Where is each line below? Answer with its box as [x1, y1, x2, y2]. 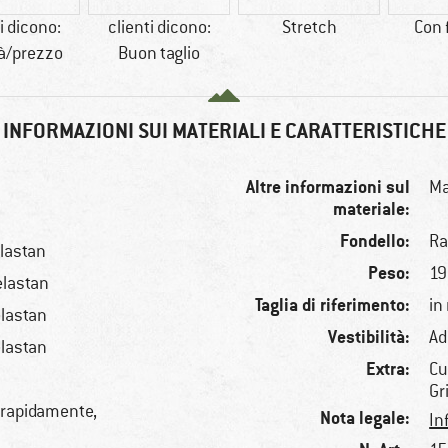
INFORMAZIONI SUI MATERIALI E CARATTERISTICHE [2, 117, 446, 145]
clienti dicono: [107, 16, 211, 39]
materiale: [333, 197, 411, 221]
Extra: [366, 357, 411, 381]
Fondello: [340, 229, 411, 253]
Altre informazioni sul [246, 175, 411, 199]
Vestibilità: [328, 325, 411, 349]
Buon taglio [118, 42, 200, 65]
